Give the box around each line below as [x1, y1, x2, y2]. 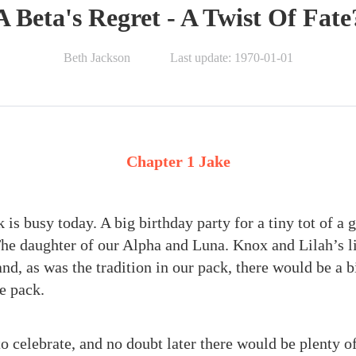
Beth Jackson [63, 50, 130, 64]
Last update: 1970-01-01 [169, 50, 293, 64]
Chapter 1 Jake [126, 152, 230, 170]
